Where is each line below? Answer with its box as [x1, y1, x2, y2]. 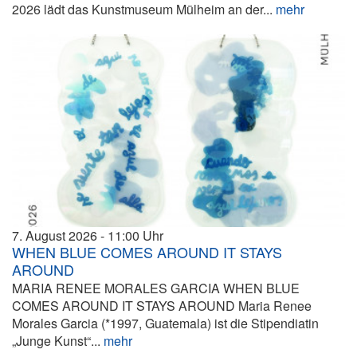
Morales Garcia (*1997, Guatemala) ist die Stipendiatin [12, 313, 319, 332]
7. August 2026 [12, 226, 97, 245]
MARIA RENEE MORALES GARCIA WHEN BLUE [12, 278, 300, 297]
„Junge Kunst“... [12, 331, 104, 350]
